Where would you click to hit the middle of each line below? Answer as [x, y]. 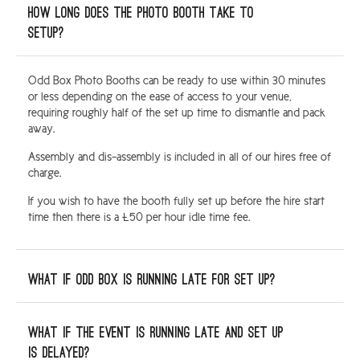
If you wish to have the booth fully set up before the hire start [176, 201]
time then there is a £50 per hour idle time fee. [139, 217]
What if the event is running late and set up [156, 333]
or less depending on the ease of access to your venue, [160, 97]
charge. [45, 173]
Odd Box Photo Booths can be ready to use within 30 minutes [177, 81]
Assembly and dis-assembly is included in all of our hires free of [180, 157]
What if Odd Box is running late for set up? [152, 280]
